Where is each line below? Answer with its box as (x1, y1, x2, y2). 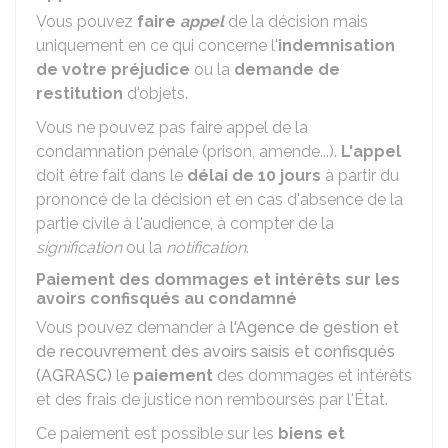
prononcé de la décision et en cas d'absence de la (36, 190, 403, 209)
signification (36, 238, 122, 257)
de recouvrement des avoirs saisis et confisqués (36, 342, 395, 361)
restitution (36, 84, 123, 103)
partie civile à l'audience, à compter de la (36, 214, 334, 233)
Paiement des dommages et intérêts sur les (36, 270, 400, 289)
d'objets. (123, 84, 188, 103)
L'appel (341, 142, 401, 161)
